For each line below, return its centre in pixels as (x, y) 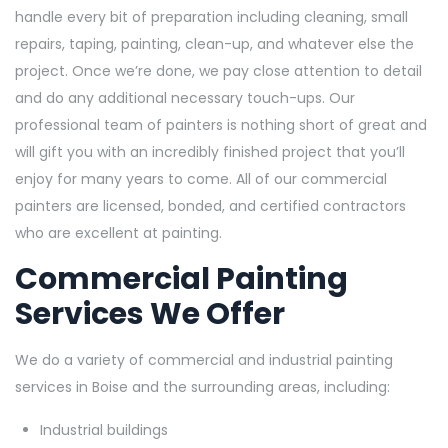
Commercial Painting (181, 279)
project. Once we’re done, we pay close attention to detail (218, 71)
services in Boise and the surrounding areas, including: (202, 387)
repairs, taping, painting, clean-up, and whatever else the (214, 44)
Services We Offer (150, 314)
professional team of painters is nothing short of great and (221, 125)
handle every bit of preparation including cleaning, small (211, 17)
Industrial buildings (104, 430)
